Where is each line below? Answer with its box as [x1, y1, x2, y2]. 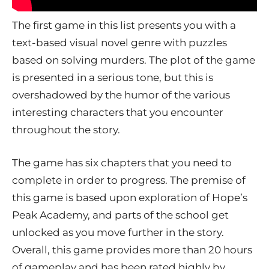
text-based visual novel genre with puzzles [12, 36, 227, 49]
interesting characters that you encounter [12, 106, 223, 118]
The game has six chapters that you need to [12, 156, 232, 169]
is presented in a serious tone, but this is [12, 71, 213, 83]
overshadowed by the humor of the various [12, 88, 230, 101]
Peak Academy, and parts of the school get [12, 208, 229, 221]
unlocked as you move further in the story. [12, 226, 224, 238]
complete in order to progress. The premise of [12, 174, 246, 186]
